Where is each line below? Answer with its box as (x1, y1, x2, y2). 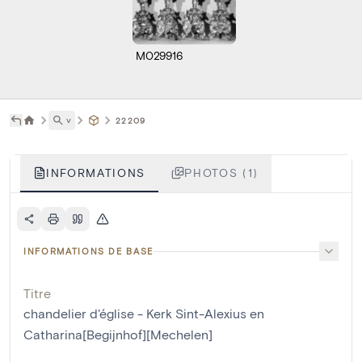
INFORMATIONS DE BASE (23, 246, 154, 257)
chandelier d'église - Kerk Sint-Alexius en (23, 305, 264, 322)
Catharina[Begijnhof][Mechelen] (23, 326, 213, 343)
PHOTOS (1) (184, 166, 259, 180)
